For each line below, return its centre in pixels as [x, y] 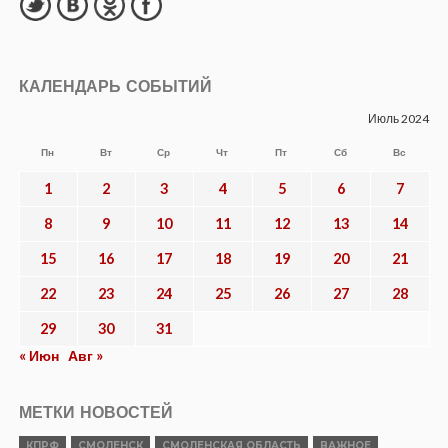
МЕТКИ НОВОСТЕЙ [95, 413]
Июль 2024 [398, 119]
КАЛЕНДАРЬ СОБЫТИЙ [115, 87]
